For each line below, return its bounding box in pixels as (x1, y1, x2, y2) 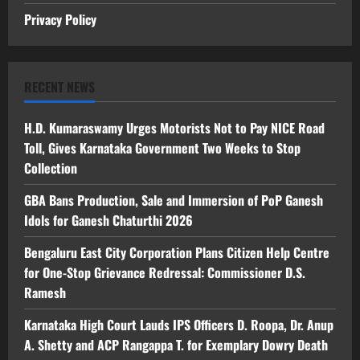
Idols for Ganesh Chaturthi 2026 (24, 211, 193, 231)
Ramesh (24, 283, 66, 303)
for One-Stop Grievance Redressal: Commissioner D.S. (24, 263, 305, 283)
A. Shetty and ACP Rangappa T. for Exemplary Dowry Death (24, 335, 328, 355)
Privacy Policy (24, 10, 96, 30)
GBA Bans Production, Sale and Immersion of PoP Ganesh (24, 190, 323, 211)
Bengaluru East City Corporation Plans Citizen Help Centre (24, 243, 329, 263)
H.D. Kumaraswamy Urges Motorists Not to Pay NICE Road (24, 118, 325, 138)
